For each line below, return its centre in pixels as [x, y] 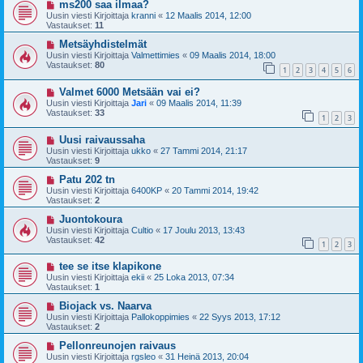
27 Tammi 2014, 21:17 [204, 150]
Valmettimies [156, 56]
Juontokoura [90, 219]
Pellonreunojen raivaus [117, 346]
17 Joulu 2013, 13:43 [204, 230]
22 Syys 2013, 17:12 [240, 317]
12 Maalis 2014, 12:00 [208, 16]
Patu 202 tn [87, 179]
